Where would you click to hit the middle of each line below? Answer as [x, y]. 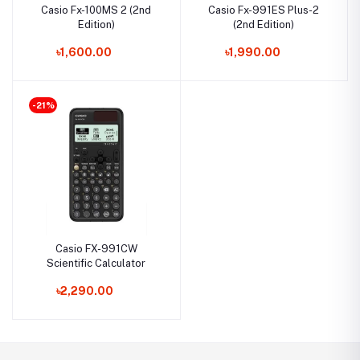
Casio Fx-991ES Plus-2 [264, 10]
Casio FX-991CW [96, 248]
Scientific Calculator [96, 263]
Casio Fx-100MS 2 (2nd [96, 10]
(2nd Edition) [264, 25]
